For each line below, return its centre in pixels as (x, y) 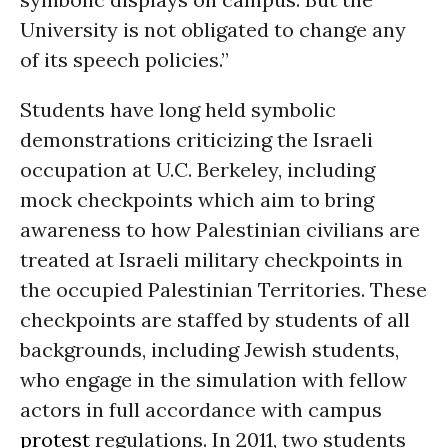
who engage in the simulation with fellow (213, 379)
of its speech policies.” (124, 59)
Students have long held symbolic (178, 109)
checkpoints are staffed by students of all (215, 319)
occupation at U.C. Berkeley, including (197, 169)
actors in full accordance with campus (201, 409)
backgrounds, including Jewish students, (209, 349)
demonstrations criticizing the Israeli (196, 139)
